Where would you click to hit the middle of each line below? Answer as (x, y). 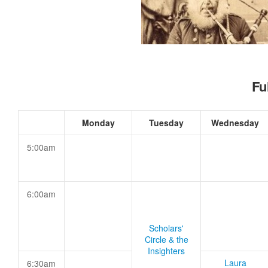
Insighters (166, 251)
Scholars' (166, 228)
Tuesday (166, 123)
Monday (98, 123)
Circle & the (166, 239)
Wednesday (235, 123)
